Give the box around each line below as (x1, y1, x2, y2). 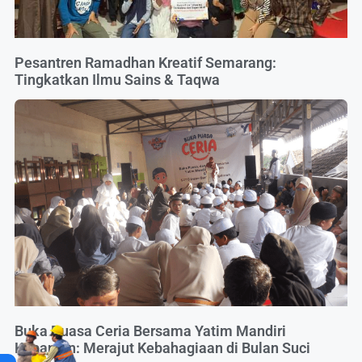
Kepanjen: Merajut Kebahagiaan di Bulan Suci (15, 339, 310, 356)
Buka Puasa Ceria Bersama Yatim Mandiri (15, 322, 286, 339)
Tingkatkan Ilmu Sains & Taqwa (15, 71, 220, 89)
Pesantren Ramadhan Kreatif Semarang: (15, 54, 276, 72)
